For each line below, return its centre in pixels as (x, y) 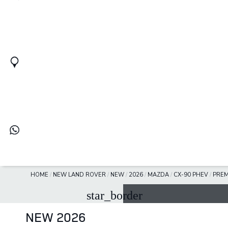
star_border (114, 196)
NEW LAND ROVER (79, 175)
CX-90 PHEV (191, 175)
